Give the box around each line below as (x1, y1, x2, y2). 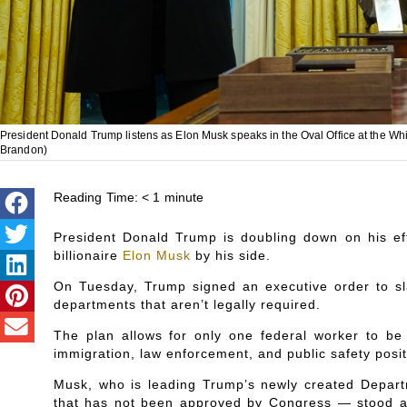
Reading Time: (53, 189, 139, 204)
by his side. (190, 247, 271, 263)
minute (164, 189, 204, 204)
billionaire (53, 247, 123, 263)
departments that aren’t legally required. (53, 296, 321, 312)
